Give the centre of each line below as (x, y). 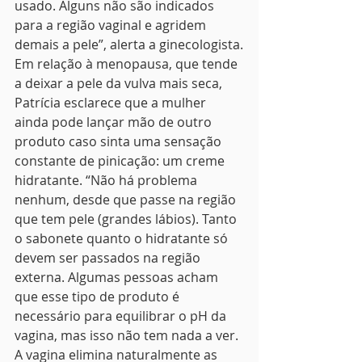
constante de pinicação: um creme (121, 161)
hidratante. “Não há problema (107, 180)
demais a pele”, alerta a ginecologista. (129, 44)
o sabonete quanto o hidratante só (123, 238)
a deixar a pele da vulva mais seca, (120, 83)
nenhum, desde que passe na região (127, 200)
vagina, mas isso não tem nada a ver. (128, 335)
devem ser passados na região (109, 258)
